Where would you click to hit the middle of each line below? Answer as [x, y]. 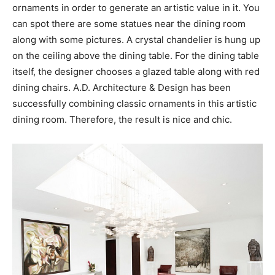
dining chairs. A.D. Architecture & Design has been [122, 87]
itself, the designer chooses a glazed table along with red [136, 71]
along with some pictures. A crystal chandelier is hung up [136, 39]
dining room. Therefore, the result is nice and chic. [122, 119]
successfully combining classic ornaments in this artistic [134, 103]
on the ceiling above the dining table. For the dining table [136, 55]
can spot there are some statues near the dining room [129, 23]
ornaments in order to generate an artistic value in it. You [136, 7]
